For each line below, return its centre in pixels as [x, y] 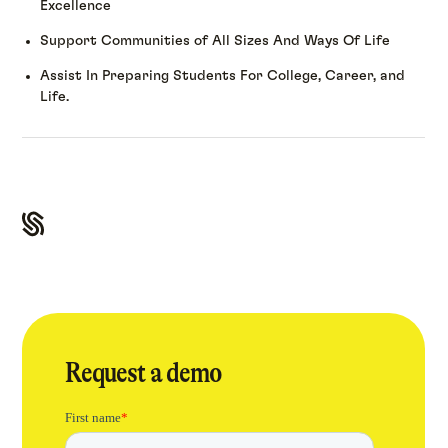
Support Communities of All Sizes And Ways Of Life [215, 40]
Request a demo [144, 373]
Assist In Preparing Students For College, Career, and [223, 76]
